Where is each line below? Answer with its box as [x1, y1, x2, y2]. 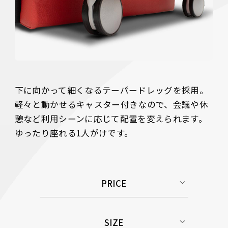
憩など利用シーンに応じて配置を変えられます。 [14, 112, 208, 125]
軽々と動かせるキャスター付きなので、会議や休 [14, 98, 209, 111]
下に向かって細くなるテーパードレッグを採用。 [14, 84, 209, 97]
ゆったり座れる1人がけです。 [14, 127, 135, 139]
